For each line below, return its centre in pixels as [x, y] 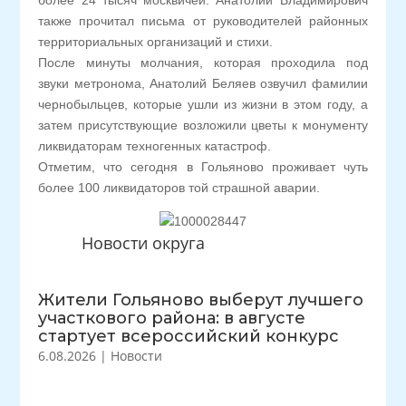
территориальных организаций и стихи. [156, 42]
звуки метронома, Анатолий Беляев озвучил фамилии [203, 83]
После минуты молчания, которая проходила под [203, 63]
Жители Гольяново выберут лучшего [201, 300]
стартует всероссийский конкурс [189, 336]
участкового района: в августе [172, 318]
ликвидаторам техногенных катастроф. [155, 146]
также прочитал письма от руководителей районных [203, 21]
